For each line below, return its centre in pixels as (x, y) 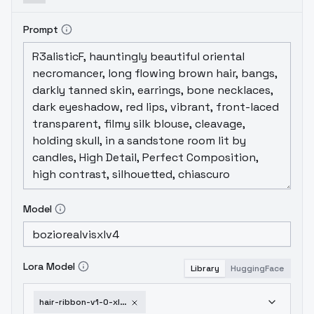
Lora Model (49, 266)
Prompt (41, 29)
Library (205, 268)
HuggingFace (257, 268)
